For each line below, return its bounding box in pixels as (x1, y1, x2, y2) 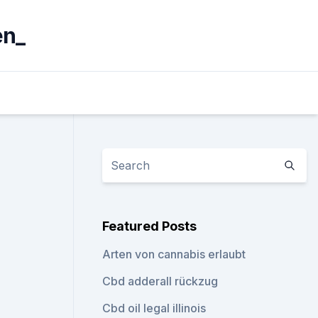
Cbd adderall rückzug (102, 274, 219, 288)
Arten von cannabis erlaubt (102, 247, 246, 261)
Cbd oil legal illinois (102, 301, 207, 315)
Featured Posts (102, 219, 197, 234)
